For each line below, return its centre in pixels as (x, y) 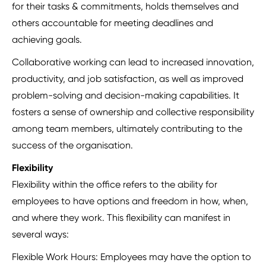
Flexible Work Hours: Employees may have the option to (132, 257)
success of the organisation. (72, 145)
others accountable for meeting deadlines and (113, 23)
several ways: (40, 235)
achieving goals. (47, 40)
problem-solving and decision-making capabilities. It (126, 96)
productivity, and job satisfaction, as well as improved (128, 79)
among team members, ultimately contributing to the (127, 129)
